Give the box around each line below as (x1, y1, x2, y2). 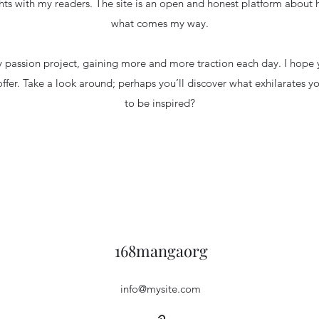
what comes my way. (110, 16, 209, 30)
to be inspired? (124, 96, 195, 110)
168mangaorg (114, 240, 208, 261)
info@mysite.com (120, 282, 201, 296)
